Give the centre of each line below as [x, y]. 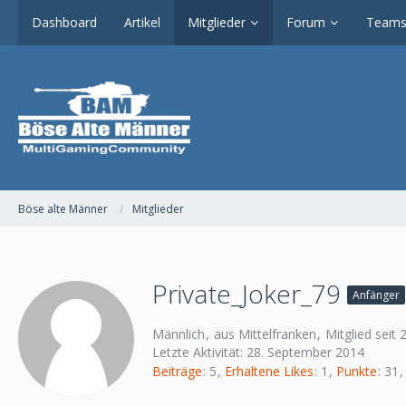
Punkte [357, 372]
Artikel [142, 22]
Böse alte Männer [63, 208]
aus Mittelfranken [265, 334]
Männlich [179, 334]
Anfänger [376, 295]
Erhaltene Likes [269, 372]
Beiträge [177, 372]
